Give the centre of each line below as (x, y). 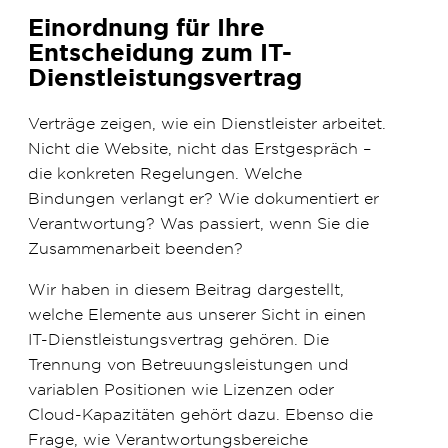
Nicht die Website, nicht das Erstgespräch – (199, 148)
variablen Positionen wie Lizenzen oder (181, 389)
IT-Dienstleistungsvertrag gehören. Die (178, 339)
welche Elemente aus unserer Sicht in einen (197, 314)
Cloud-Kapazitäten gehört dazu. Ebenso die (200, 414)
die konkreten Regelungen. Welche (165, 173)
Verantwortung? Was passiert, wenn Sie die (198, 223)
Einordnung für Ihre (146, 28)
